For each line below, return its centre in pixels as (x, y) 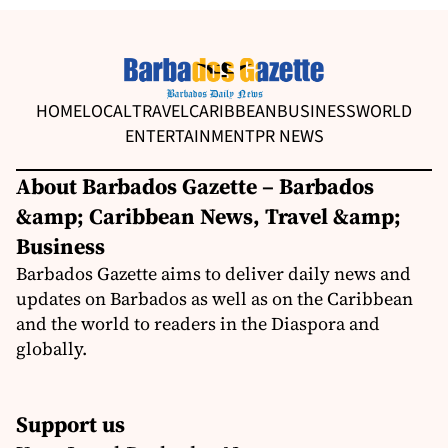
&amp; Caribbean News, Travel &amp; (208, 215)
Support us (70, 423)
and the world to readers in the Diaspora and (198, 323)
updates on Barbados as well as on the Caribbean (214, 298)
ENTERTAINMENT (189, 136)
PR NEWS (289, 136)
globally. (51, 348)
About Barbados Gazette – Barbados (195, 185)
